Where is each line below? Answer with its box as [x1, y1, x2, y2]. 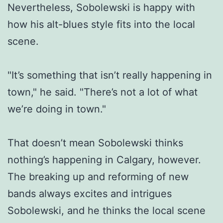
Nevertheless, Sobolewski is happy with [7, 1, 195, 13]
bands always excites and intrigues [7, 187, 172, 200]
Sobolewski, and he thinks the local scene [7, 204, 206, 217]
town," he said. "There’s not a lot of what [7, 86, 198, 98]
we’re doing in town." [7, 103, 106, 115]
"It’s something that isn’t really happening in [7, 69, 212, 81]
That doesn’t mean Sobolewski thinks [7, 136, 183, 149]
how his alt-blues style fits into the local [7, 18, 195, 30]
